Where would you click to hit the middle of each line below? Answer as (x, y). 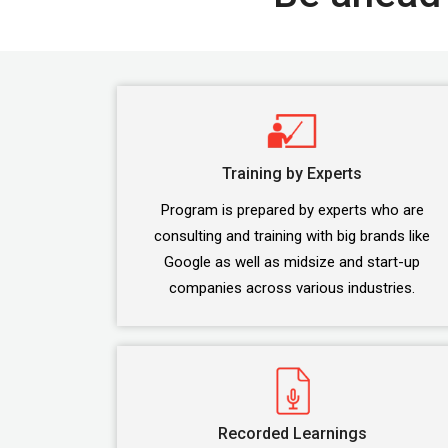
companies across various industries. (292, 288)
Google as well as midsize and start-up (292, 262)
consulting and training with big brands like (292, 236)
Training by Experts (292, 173)
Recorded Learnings (292, 433)
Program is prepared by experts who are (292, 210)
